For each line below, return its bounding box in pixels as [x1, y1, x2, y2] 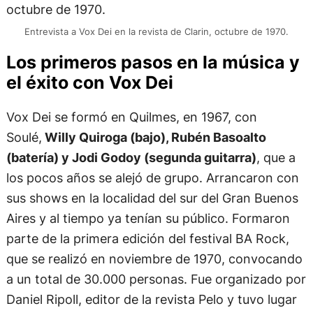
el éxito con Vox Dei [6, 71, 173, 93]
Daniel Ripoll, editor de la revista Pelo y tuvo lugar [6, 291, 297, 307]
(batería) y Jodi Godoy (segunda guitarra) [6, 150, 256, 166]
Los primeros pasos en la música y [6, 51, 300, 73]
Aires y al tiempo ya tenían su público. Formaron [6, 210, 290, 226]
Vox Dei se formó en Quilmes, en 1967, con [6, 109, 257, 125]
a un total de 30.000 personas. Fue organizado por [6, 271, 306, 287]
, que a [256, 150, 296, 166]
